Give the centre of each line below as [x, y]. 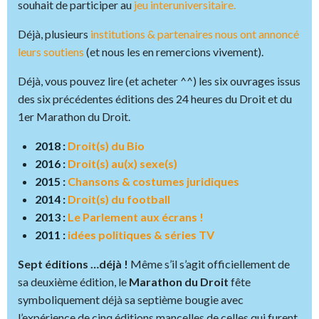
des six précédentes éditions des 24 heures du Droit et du [155, 99]
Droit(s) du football [119, 199]
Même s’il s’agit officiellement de [209, 264]
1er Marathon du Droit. [74, 117]
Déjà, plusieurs [54, 34]
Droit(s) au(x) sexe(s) [122, 164]
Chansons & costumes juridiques [153, 182]
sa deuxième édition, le [73, 282]
